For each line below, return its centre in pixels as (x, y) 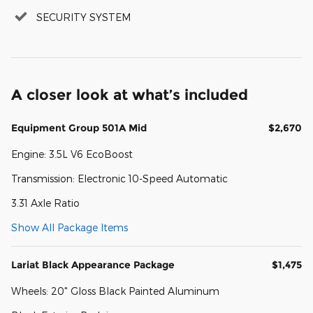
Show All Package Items (70, 228)
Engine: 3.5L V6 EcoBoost (72, 154)
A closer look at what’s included (130, 95)
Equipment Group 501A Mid (79, 128)
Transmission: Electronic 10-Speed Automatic (119, 179)
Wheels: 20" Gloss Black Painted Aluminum (115, 291)
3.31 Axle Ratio (45, 203)
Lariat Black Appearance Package (93, 265)
